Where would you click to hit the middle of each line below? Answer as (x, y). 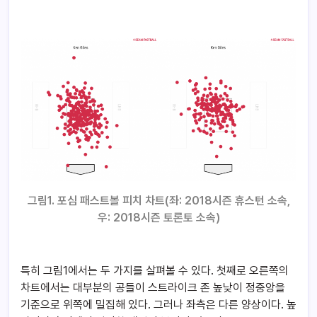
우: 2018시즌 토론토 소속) (158, 218)
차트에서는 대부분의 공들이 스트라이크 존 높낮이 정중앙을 (153, 288)
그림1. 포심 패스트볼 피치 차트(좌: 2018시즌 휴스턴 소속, (158, 201)
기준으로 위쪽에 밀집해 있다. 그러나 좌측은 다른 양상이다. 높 (158, 305)
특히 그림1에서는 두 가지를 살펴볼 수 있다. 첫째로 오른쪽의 (155, 271)
